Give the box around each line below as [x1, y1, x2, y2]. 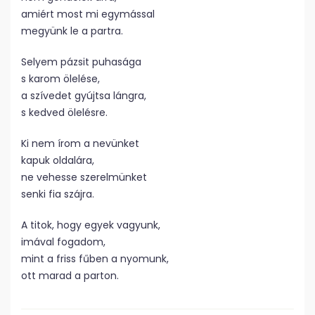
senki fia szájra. [21, 187, 94, 201]
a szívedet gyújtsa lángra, [21, 89, 146, 103]
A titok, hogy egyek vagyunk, [21, 218, 160, 232]
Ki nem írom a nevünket [21, 136, 139, 150]
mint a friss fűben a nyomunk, [21, 252, 169, 266]
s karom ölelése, [21, 72, 100, 86]
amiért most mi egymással [21, 7, 155, 21]
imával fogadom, [21, 235, 105, 249]
